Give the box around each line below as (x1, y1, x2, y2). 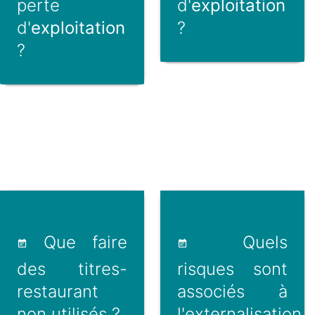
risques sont (176, 258, 288, 279)
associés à (176, 281, 288, 302)
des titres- (17, 258, 128, 279)
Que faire (27, 231, 128, 252)
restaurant (17, 281, 98, 302)
